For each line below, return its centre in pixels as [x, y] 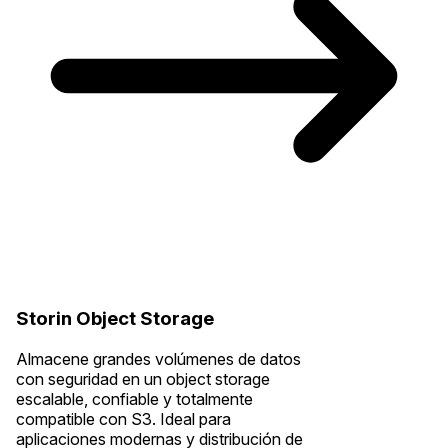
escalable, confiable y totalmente [134, 398]
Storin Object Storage [115, 318]
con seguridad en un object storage [143, 378]
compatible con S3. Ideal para [123, 418]
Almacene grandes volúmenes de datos [158, 358]
